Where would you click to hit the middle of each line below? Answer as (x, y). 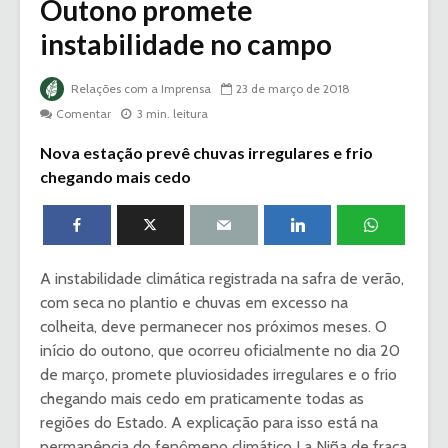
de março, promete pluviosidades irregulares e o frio (218, 375)
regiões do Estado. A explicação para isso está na (209, 423)
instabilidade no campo (186, 44)
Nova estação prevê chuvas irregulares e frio (206, 153)
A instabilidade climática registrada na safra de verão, (222, 279)
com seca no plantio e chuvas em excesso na (194, 303)
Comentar (83, 114)
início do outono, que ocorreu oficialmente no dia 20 (220, 351)
